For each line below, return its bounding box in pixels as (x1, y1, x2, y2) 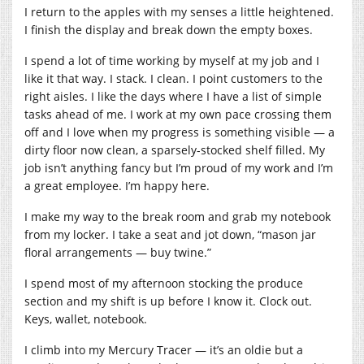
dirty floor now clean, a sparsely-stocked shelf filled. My (24, 141, 325, 158)
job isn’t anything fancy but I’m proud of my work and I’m (24, 159, 333, 175)
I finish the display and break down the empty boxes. (24, 21, 316, 37)
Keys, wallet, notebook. (24, 310, 147, 327)
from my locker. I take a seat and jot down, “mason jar (24, 226, 316, 242)
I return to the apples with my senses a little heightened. (24, 3, 334, 19)
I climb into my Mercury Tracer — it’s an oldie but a (24, 341, 303, 357)
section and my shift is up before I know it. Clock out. (24, 292, 312, 309)
